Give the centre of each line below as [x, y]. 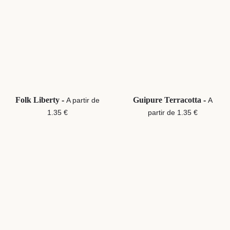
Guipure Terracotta [168, 100]
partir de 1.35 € [172, 113]
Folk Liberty [39, 100]
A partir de [83, 100]
